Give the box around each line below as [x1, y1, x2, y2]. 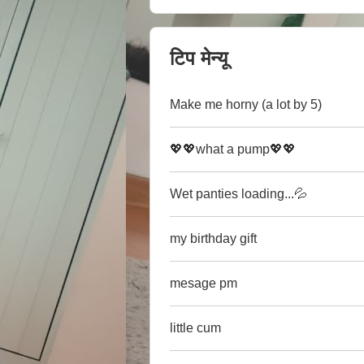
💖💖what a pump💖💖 [170, 142, 296, 157]
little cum [170, 321, 221, 336]
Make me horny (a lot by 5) [170, 97, 322, 112]
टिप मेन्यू [170, 46, 227, 69]
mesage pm [170, 276, 237, 291]
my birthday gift [170, 232, 257, 246]
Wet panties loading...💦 [170, 187, 307, 201]
